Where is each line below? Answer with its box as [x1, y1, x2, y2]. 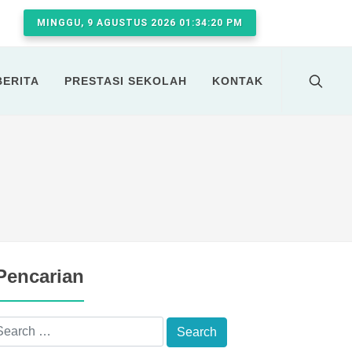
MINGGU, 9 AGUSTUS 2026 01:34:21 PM [37, 17, 243, 28]
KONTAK [212, 75, 263, 87]
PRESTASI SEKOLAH [64, 75, 187, 87]
